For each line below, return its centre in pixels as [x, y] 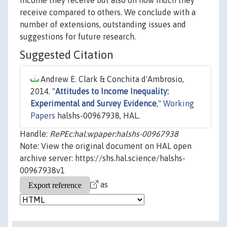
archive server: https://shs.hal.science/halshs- [103, 158]
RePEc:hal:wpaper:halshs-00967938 [114, 134]
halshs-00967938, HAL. [98, 116]
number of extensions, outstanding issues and [103, 25]
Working [179, 104]
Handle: [35, 134]
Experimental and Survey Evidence [93, 104]
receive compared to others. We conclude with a [108, 12]
